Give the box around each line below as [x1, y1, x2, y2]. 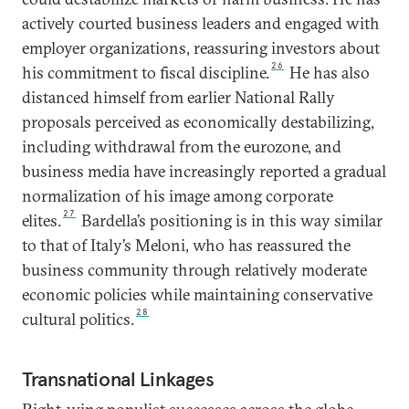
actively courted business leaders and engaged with [22, 13, 380, 34]
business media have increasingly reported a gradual [22, 161, 386, 182]
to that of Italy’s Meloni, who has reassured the [22, 235, 351, 256]
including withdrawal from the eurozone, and [22, 136, 341, 157]
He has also [286, 62, 371, 83]
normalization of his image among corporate [22, 185, 333, 206]
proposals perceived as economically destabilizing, [22, 111, 374, 132]
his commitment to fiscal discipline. [22, 62, 269, 83]
